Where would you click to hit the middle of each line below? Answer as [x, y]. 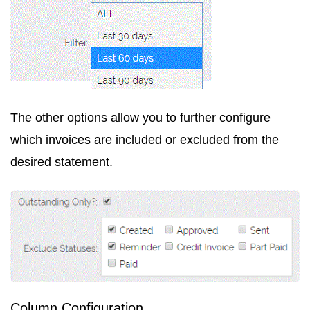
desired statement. [62, 162]
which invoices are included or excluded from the [145, 139]
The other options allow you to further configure [140, 117]
